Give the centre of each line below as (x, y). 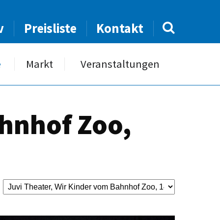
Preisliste (50, 28)
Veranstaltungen (120, 64)
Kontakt (120, 28)
